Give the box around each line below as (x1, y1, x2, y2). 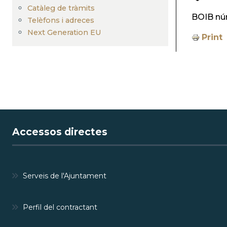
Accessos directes (12, 125, 107, 138)
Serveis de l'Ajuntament (23, 171, 106, 181)
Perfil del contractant (23, 202, 97, 212)
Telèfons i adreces (27, 15, 94, 25)
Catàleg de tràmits (27, 3, 95, 13)
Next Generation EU (27, 27, 101, 37)
